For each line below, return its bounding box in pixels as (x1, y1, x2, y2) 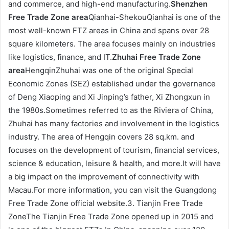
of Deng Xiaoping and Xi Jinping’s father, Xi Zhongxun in (8, 92, 210, 102)
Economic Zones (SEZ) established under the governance (8, 79, 216, 89)
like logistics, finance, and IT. (8, 52, 112, 62)
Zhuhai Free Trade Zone (112, 52, 201, 62)
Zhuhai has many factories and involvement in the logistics (8, 119, 219, 129)
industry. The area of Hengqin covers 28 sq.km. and (8, 132, 194, 142)
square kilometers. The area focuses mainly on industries (8, 39, 216, 49)
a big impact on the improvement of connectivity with (8, 172, 199, 182)
